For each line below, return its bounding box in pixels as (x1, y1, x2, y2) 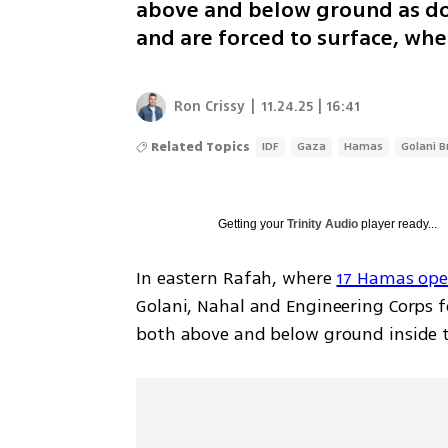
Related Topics (151, 137, 251, 156)
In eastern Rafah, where (136, 264, 337, 291)
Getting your (218, 216, 288, 231)
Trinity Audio (287, 216, 359, 231)
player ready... (358, 216, 438, 231)
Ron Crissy (174, 95, 246, 117)
